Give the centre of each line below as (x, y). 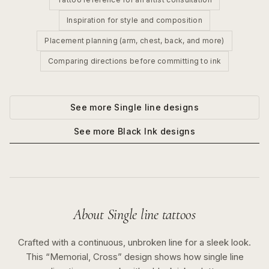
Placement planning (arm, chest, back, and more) (134, 41)
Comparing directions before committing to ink (134, 61)
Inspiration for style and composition (134, 20)
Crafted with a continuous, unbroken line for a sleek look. (134, 242)
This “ (38, 257)
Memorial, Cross (83, 257)
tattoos (177, 215)
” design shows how (160, 257)
